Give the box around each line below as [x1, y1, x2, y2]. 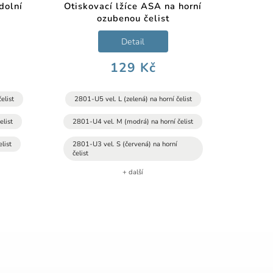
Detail [121, 35, 145, 48]
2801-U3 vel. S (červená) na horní [72, 140, 177, 149]
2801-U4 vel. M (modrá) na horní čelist [73, 117, 194, 127]
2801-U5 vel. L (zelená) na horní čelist [74, 94, 192, 104]
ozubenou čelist [96, 12, 169, 25]
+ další [122, 168, 144, 177]
